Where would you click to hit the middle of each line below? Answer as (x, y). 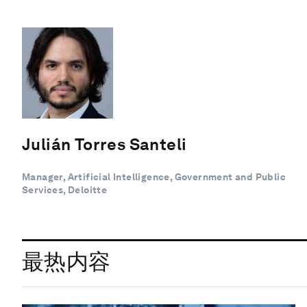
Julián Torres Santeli (105, 144)
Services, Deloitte (65, 189)
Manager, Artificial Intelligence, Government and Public (154, 176)
